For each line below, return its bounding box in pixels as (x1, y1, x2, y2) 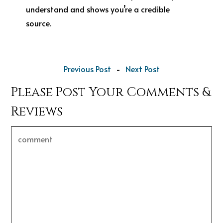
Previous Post (63, 63, 111, 74)
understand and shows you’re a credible (26, 3, 170, 14)
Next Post (125, 63, 160, 74)
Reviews (11, 103, 63, 120)
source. (26, 17, 52, 28)
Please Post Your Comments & (11, 84, 211, 101)
